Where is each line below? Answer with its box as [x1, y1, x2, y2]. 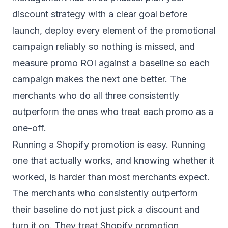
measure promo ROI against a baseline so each [12, 58, 210, 68]
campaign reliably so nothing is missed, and [12, 41, 195, 52]
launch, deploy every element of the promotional [12, 25, 216, 36]
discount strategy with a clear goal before [12, 9, 187, 19]
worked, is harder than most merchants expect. [12, 172, 210, 182]
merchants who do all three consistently [12, 90, 179, 101]
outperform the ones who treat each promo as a [12, 106, 213, 117]
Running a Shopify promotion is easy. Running [12, 139, 205, 150]
